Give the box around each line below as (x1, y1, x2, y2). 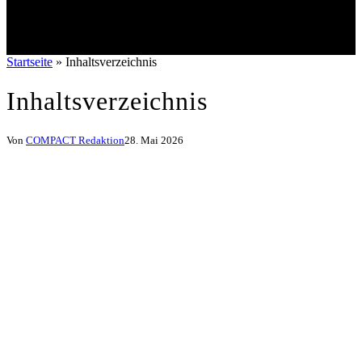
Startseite (6, 55, 53, 69)
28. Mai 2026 (124, 134, 183, 147)
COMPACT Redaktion (26, 134, 124, 147)
